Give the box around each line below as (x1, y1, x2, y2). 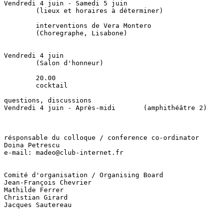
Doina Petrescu (4, 141, 60, 149)
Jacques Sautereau (4, 201, 72, 209)
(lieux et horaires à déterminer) (4, 7, 163, 14)
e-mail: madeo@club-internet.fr (4, 149, 123, 156)
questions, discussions (4, 97, 92, 104)
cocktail (4, 82, 68, 89)
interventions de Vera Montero (4, 22, 151, 29)
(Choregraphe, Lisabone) (4, 29, 127, 37)
